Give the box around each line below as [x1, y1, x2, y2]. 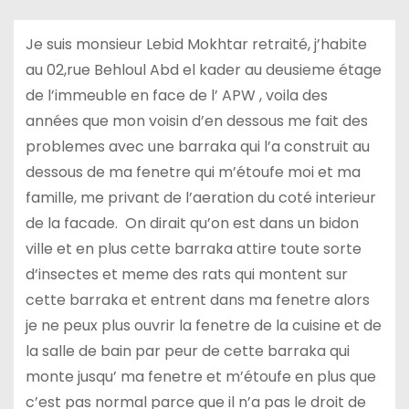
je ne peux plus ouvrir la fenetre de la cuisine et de [25, 314, 382, 336]
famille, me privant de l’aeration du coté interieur [25, 186, 376, 208]
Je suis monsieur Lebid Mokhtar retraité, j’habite [25, 33, 367, 55]
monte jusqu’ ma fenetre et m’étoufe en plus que [25, 365, 376, 387]
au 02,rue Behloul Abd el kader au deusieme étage [25, 58, 382, 80]
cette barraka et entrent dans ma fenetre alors [25, 288, 370, 310]
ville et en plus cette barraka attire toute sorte [25, 237, 362, 259]
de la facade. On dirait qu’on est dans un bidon [25, 212, 359, 234]
